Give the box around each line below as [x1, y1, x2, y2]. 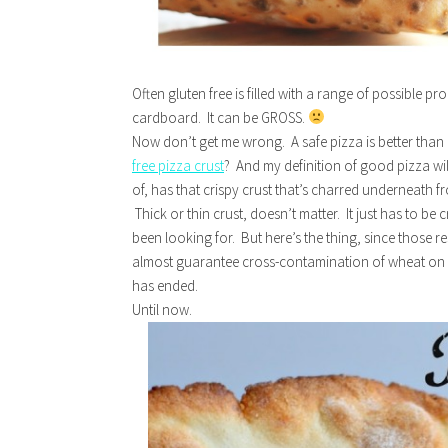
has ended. [132, 275, 198, 295]
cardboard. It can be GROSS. [132, 107, 308, 127]
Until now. [132, 299, 192, 319]
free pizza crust [132, 155, 224, 175]
